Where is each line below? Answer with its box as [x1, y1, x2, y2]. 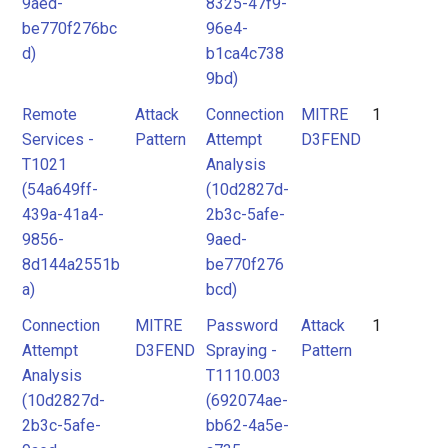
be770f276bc [22, 19, 117, 38]
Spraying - [206, 341, 277, 360]
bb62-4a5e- [206, 416, 289, 435]
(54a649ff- [22, 180, 98, 199]
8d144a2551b [22, 255, 120, 274]
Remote [22, 105, 77, 124]
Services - [22, 130, 94, 149]
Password [206, 316, 278, 335]
